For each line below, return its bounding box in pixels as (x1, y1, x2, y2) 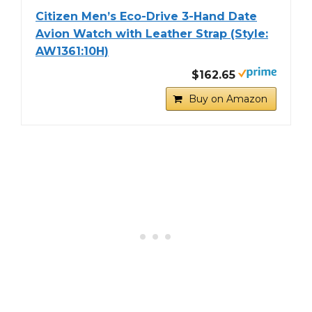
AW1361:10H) (36, 45, 109, 58)
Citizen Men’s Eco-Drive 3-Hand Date (36, 10, 257, 24)
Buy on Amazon (189, 93, 267, 106)
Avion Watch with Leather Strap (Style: (36, 27, 268, 41)
